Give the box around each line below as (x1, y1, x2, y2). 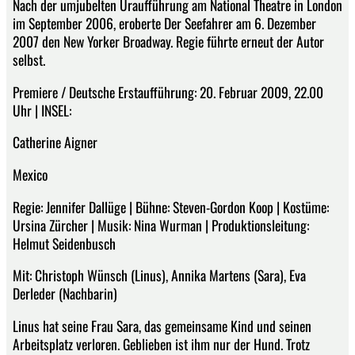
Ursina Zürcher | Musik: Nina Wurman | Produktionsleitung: (13, 214, 309, 235)
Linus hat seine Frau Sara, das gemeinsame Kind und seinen (13, 315, 311, 336)
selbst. (13, 49, 45, 71)
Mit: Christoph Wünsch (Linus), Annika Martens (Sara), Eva (13, 265, 306, 286)
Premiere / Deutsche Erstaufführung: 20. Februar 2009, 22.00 (13, 81, 323, 102)
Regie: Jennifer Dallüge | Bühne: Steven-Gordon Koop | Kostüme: (13, 196, 329, 217)
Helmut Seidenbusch (13, 232, 116, 254)
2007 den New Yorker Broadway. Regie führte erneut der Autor (13, 31, 324, 52)
